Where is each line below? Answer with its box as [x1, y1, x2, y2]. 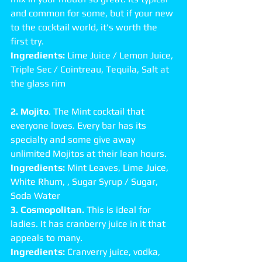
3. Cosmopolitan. [11, 204, 84, 215]
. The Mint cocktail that [49, 106, 147, 117]
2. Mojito [11, 106, 49, 117]
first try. [11, 36, 46, 47]
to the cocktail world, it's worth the [11, 22, 160, 33]
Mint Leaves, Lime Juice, [65, 162, 171, 173]
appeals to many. [11, 232, 85, 243]
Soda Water [11, 190, 63, 201]
